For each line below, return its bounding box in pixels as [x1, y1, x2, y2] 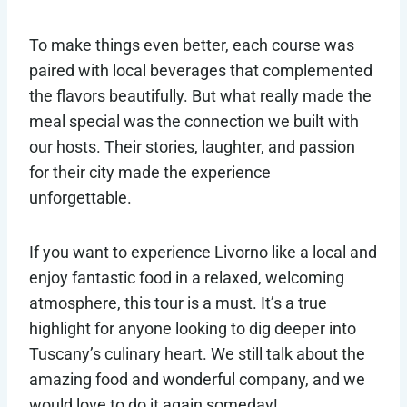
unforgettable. [29, 188, 135, 208]
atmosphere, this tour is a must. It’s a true [29, 293, 327, 313]
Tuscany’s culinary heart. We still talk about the [29, 344, 365, 364]
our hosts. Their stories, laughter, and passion [29, 137, 355, 157]
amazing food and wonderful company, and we [29, 370, 365, 390]
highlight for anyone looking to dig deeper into [29, 319, 356, 339]
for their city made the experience [29, 163, 271, 183]
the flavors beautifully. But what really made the [29, 86, 372, 106]
